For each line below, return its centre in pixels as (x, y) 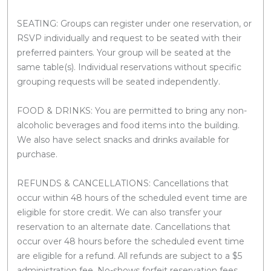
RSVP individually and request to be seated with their (129, 38)
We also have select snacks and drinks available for (123, 139)
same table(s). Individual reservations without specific (129, 67)
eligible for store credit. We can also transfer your (119, 212)
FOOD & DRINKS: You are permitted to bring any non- (132, 110)
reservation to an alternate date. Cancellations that (124, 227)
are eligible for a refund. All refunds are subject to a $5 (129, 256)
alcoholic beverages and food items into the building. (128, 125)
